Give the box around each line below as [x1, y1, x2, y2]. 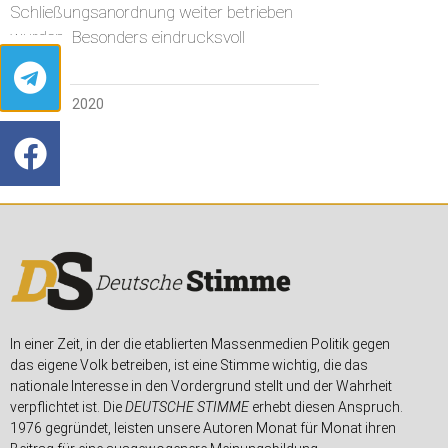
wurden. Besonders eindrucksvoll [10, 27, 245, 48]
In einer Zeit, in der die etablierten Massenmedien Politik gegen [10, 336, 390, 353]
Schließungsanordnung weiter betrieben [10, 2, 293, 23]
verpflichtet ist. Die [10, 399, 125, 416]
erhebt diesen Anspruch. [249, 399, 403, 416]
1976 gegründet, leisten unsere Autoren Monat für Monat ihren [10, 420, 396, 437]
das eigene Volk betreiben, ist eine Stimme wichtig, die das [10, 357, 368, 374]
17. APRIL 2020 [10, 96, 104, 113]
